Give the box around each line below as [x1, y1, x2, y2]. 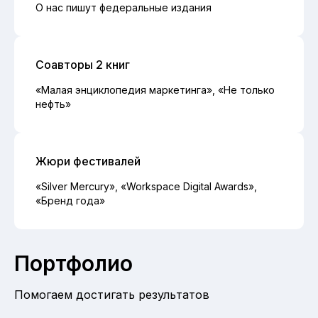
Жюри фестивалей [35, 153, 141, 168]
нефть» [35, 97, 71, 110]
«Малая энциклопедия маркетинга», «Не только [35, 83, 275, 96]
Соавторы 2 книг [35, 57, 130, 72]
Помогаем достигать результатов [14, 287, 209, 302]
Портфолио [14, 250, 133, 276]
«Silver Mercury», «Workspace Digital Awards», [35, 180, 257, 192]
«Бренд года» [35, 194, 105, 207]
